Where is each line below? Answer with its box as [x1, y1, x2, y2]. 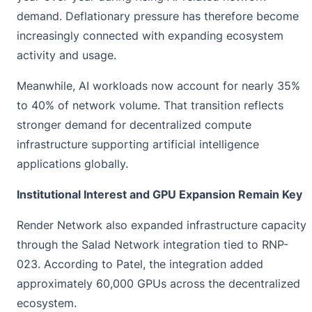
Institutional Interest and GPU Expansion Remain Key [17, 187, 302, 201]
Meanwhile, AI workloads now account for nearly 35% [17, 78, 300, 93]
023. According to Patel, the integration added [17, 256, 263, 271]
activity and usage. [17, 47, 116, 62]
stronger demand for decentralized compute [17, 117, 251, 132]
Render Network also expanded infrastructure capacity [17, 217, 306, 232]
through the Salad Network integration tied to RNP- [17, 237, 288, 251]
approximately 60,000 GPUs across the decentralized [17, 276, 300, 290]
